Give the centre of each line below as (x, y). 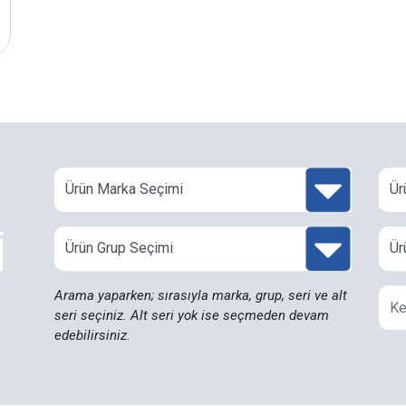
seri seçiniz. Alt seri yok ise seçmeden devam (191, 315)
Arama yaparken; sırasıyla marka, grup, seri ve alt (200, 295)
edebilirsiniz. (92, 335)
